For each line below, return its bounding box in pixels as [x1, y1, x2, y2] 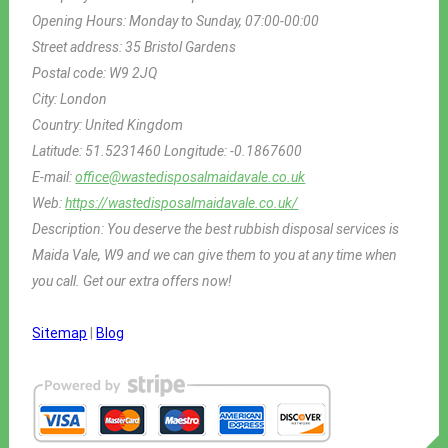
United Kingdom [85, 116, 184, 133]
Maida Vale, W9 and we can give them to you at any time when [32, 246, 398, 263]
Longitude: [164, 142, 231, 159]
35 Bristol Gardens [125, 38, 237, 55]
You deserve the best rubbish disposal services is [107, 220, 400, 237]
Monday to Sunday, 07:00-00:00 [129, 12, 320, 29]
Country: [32, 116, 86, 133]
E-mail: [32, 168, 76, 185]
